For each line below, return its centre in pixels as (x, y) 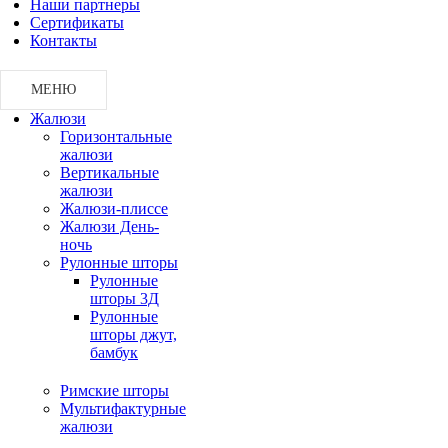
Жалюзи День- (109, 226)
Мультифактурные (123, 408)
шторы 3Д (124, 298)
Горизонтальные (116, 136)
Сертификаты (77, 22)
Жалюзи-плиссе (114, 208)
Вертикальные (109, 172)
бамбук (114, 352)
